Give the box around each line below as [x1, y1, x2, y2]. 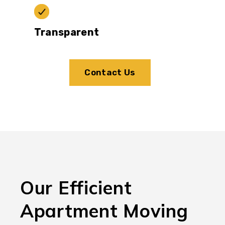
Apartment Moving [20, 199, 188, 222]
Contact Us [84, 67, 136, 77]
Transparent [34, 26, 99, 38]
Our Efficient [20, 176, 132, 199]
